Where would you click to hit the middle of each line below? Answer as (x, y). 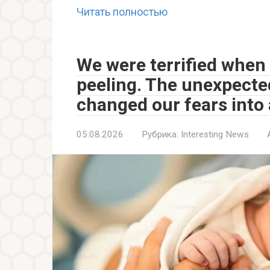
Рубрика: (160, 135)
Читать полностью (122, 12)
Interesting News (215, 135)
